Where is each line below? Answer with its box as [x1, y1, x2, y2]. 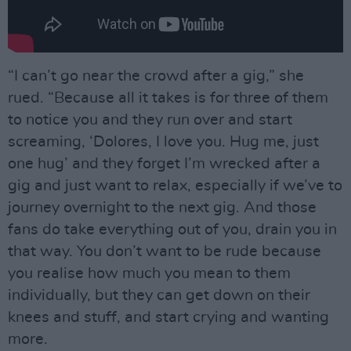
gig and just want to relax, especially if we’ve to [8, 178, 342, 194]
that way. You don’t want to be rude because [8, 244, 321, 259]
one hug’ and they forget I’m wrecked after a [8, 156, 320, 172]
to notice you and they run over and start [8, 112, 292, 128]
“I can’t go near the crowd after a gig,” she [8, 68, 304, 84]
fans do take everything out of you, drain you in [8, 222, 337, 237]
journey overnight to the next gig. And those [8, 200, 317, 215]
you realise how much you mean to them [8, 266, 291, 281]
